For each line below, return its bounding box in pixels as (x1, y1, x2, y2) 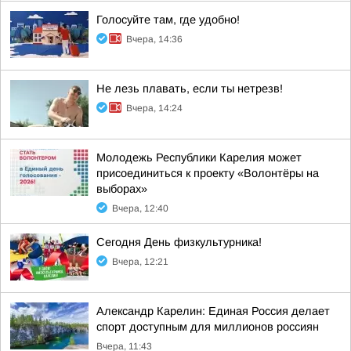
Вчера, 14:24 (126, 103, 183, 114)
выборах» (96, 183, 147, 195)
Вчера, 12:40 (112, 203, 168, 214)
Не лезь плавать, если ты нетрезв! (96, 82, 283, 95)
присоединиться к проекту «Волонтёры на (96, 167, 319, 179)
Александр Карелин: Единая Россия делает (96, 305, 330, 317)
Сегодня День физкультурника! (96, 236, 262, 248)
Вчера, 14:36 (126, 34, 183, 45)
